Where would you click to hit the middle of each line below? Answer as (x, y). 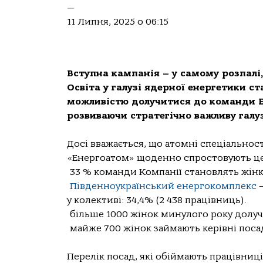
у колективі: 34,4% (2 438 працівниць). (157, 200)
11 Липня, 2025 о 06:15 (118, 22)
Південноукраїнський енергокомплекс (163, 186)
